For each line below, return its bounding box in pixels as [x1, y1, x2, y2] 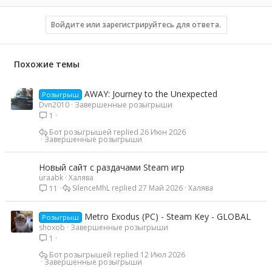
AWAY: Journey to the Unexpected [84, 88, 217, 100]
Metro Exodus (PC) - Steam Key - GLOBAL [84, 211, 251, 223]
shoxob [39, 222, 65, 233]
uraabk [39, 172, 63, 183]
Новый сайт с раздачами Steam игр [39, 161, 185, 174]
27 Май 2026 [138, 183, 183, 194]
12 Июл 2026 [140, 249, 186, 260]
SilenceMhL [72, 183, 110, 194]
